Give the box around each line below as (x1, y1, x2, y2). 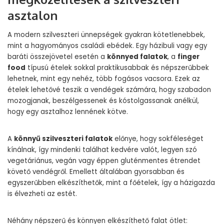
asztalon (7, 7, 57, 23)
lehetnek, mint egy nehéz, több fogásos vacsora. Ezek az (7, 74, 200, 83)
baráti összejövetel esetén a (7, 52, 107, 61)
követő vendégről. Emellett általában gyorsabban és (7, 167, 184, 176)
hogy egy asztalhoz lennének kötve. (7, 107, 128, 116)
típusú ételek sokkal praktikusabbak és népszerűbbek (25, 63, 209, 72)
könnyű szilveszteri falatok (14, 134, 112, 143)
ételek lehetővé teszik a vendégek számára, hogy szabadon (7, 85, 211, 94)
